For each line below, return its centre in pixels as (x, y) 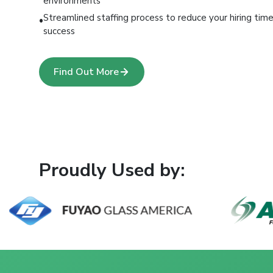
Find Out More (86, 72)
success (59, 31)
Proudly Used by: (112, 170)
